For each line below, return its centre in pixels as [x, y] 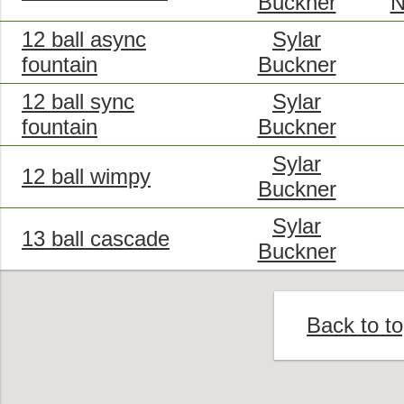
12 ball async [84, 39]
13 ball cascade [96, 238]
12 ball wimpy [86, 176]
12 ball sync [78, 101]
